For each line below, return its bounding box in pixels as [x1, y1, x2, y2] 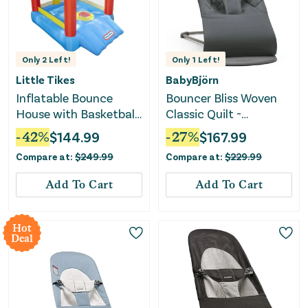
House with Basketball [16, 105, 137, 121]
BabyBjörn [166, 72, 219, 86]
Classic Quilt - [166, 105, 241, 121]
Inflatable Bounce [16, 89, 113, 105]
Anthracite [166, 121, 225, 137]
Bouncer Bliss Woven [166, 89, 277, 105]
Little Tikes [16, 72, 75, 86]
